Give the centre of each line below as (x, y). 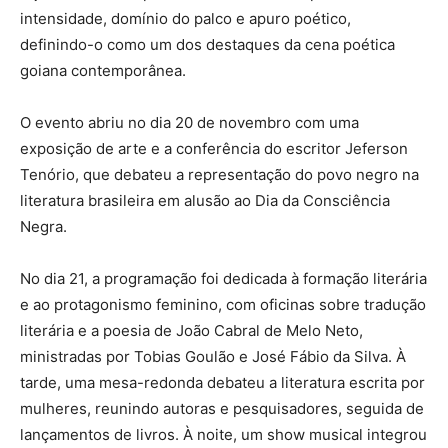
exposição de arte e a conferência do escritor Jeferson (214, 149)
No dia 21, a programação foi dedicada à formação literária (223, 279)
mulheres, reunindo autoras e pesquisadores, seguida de (222, 409)
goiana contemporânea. (103, 71)
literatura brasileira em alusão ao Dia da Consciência (205, 201)
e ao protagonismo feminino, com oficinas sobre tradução (223, 305)
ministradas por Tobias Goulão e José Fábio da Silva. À (213, 357)
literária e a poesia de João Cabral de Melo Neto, (191, 331)
